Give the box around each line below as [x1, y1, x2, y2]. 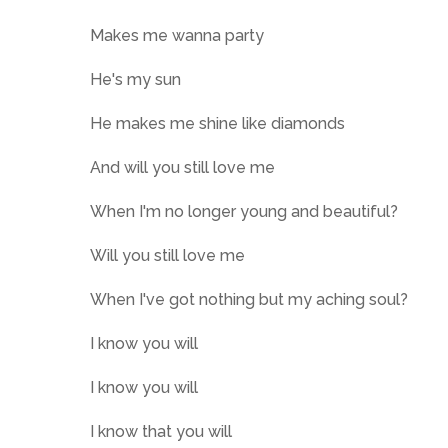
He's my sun [90, 70, 181, 89]
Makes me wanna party [90, 26, 264, 45]
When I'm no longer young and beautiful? [90, 202, 398, 221]
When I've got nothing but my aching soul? [90, 290, 408, 309]
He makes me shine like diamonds [90, 114, 345, 133]
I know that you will [90, 422, 232, 441]
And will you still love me [90, 158, 275, 177]
